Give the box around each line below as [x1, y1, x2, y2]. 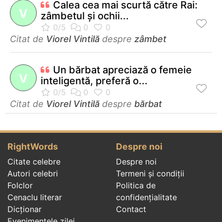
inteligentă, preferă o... [41, 74, 148, 87]
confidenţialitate [116, 192, 177, 202]
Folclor [7, 180, 33, 190]
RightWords [7, 141, 58, 152]
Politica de [116, 180, 156, 190]
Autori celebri [7, 168, 58, 178]
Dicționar [7, 204, 42, 214]
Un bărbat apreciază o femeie [53, 63, 192, 76]
